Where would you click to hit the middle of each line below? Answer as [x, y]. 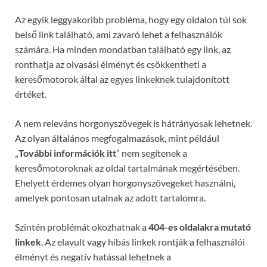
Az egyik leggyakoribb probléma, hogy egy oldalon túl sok [131, 20]
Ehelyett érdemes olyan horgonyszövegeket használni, [125, 183]
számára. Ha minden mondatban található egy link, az [123, 49]
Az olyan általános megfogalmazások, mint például [117, 138]
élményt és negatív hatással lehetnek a [93, 257]
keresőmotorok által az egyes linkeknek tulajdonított [122, 79]
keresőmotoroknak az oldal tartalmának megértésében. [127, 168]
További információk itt [67, 153]
